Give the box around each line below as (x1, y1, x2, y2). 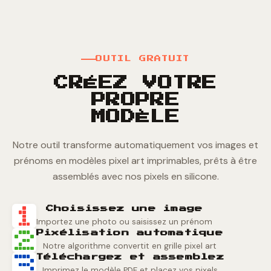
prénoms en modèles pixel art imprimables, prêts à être (14, 154, 257, 168)
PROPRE (91, 93, 180, 108)
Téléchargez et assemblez (36, 253, 224, 261)
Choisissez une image (45, 205, 203, 213)
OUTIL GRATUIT (96, 56, 190, 63)
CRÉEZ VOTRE (54, 76, 217, 91)
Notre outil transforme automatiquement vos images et (13, 139, 258, 152)
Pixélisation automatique (36, 229, 223, 237)
